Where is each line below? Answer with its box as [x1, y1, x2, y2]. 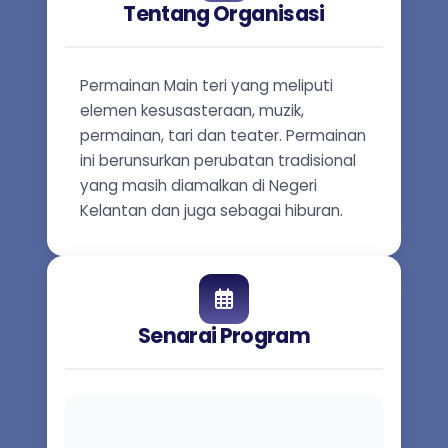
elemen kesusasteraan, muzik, [80, 100, 304, 121]
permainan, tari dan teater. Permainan [80, 125, 366, 146]
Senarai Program [137, 321, 311, 350]
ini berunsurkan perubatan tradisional [80, 150, 356, 171]
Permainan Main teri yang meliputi [80, 75, 333, 96]
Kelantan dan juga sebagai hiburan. [80, 200, 343, 221]
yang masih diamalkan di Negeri [80, 175, 317, 196]
